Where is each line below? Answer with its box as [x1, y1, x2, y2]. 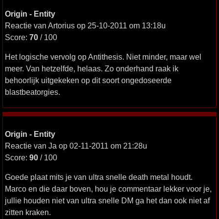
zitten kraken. [5, 208, 51, 217]
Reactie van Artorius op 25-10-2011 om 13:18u [5, 21, 166, 30]
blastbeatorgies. [5, 88, 60, 96]
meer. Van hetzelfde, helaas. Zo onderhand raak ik [5, 64, 178, 73]
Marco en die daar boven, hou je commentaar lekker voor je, [5, 184, 212, 193]
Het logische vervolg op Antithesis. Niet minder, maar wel [5, 52, 201, 61]
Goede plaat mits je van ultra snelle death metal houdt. [5, 173, 193, 181]
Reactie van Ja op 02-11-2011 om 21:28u [5, 141, 147, 150]
